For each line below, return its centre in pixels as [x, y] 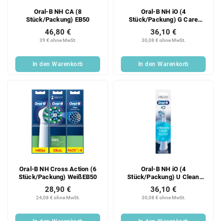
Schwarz [163, 27]
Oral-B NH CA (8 [58, 11]
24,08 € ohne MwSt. [58, 197]
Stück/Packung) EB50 [58, 19]
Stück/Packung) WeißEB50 [58, 177]
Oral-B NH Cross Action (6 [58, 169]
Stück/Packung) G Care [163, 19]
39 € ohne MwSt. [58, 40]
